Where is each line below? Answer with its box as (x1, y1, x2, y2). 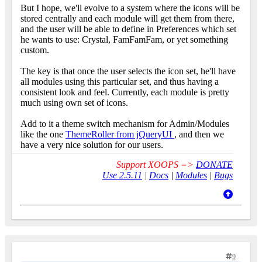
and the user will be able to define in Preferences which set (20, 23, 236, 34)
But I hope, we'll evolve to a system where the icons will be (20, 2, 240, 13)
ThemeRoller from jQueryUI (65, 129, 174, 139)
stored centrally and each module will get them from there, (20, 13, 235, 23)
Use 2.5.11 (102, 170, 142, 180)
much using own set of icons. (20, 97, 128, 108)
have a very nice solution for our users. (20, 139, 163, 150)
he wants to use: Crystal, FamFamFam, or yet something (20, 34, 228, 44)
